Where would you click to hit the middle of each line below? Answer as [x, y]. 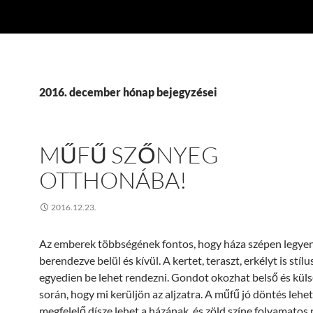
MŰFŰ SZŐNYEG [129, 155]
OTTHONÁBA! [113, 180]
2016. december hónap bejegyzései [128, 92]
